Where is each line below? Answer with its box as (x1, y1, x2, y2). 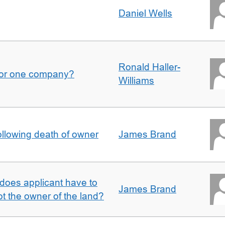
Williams (119, 75, 154, 86)
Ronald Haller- (119, 62, 180, 72)
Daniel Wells (119, 8, 172, 19)
